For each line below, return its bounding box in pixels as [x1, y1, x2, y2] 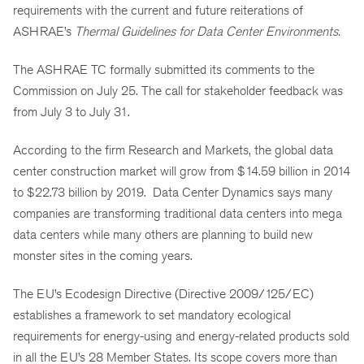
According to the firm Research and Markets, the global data [13, 141, 333, 158]
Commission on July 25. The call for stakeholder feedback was [13, 82, 343, 98]
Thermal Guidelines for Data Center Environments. [75, 24, 340, 40]
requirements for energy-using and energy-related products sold [13, 327, 349, 344]
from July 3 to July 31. [13, 103, 136, 119]
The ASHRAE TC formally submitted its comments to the [13, 61, 314, 77]
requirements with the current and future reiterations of [13, 2, 303, 19]
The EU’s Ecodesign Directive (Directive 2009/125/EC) [13, 285, 314, 301]
